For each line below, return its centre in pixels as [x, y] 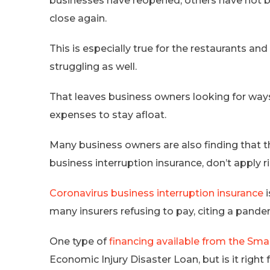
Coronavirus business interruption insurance [156, 193]
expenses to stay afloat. [108, 115]
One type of [79, 241]
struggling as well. [93, 66]
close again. [78, 18]
